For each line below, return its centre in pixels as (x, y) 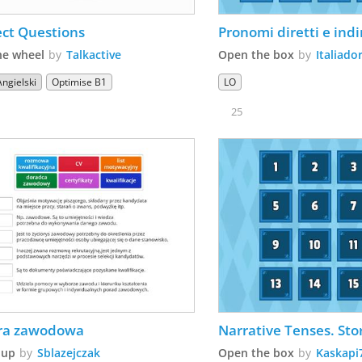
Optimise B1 (80, 82)
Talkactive (94, 55)
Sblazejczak (69, 352)
